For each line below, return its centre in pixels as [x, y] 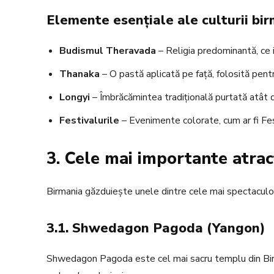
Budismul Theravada [108, 51]
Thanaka [80, 74]
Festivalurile [89, 121]
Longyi [75, 98]
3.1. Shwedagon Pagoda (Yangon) [156, 228]
